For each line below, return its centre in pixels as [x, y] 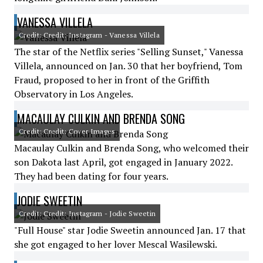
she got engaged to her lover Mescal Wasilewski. [116, 244]
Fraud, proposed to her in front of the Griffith [112, 80]
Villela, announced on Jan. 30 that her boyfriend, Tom [128, 66]
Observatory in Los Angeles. [74, 94]
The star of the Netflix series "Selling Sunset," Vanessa [129, 52]
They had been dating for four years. [91, 176]
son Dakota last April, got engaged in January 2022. [123, 162]
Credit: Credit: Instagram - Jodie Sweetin [87, 213]
